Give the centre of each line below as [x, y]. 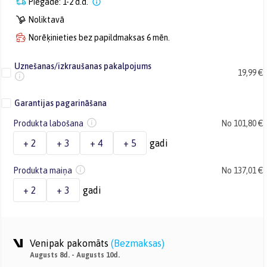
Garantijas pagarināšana [60, 103]
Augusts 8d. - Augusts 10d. [75, 255]
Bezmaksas [138, 243]
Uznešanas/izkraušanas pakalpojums [83, 66]
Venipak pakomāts [69, 243]
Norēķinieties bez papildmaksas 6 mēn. [99, 38]
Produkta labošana [48, 123]
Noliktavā [46, 20]
